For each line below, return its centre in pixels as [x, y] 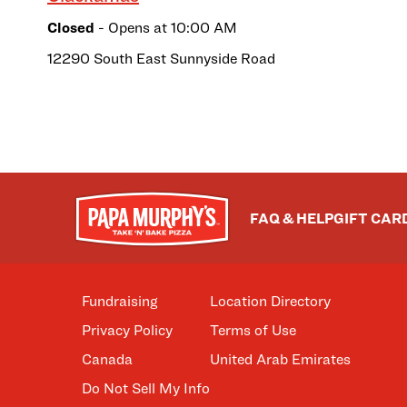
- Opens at [131, 28]
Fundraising [120, 301]
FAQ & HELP [292, 218]
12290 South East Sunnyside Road [161, 59]
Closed [71, 28]
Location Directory [270, 301]
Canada [107, 359]
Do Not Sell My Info [146, 388]
